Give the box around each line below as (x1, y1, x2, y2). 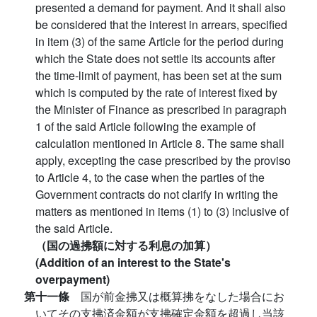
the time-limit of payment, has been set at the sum (35, 67, 282, 84)
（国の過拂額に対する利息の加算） (35, 237, 217, 254)
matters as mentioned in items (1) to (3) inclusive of (35, 203, 289, 220)
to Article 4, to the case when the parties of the (35, 169, 265, 186)
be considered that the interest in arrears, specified (35, 16, 287, 33)
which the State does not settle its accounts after (35, 50, 275, 67)
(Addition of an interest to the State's (35, 254, 231, 271)
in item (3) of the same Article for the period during (35, 33, 284, 50)
